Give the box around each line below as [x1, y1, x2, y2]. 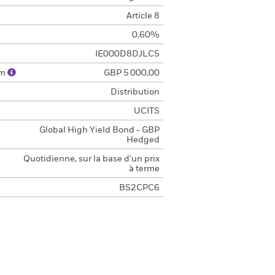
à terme [128, 165, 160, 173]
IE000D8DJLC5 [95, 50, 160, 58]
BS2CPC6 [118, 184, 160, 192]
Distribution [110, 88, 160, 96]
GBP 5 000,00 [103, 69, 160, 77]
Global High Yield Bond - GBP [39, 126, 160, 134]
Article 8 [126, 12, 160, 20]
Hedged [126, 136, 160, 144]
